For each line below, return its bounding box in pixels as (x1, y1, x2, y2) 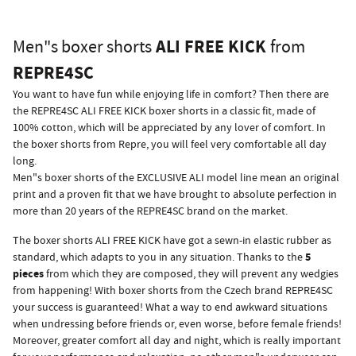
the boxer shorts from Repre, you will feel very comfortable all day (13, 137, 327, 152)
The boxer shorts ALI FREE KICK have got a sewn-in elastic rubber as (13, 234, 331, 248)
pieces (13, 266, 44, 282)
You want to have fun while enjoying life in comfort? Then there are (13, 87, 329, 102)
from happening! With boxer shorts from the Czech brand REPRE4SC (13, 284, 333, 298)
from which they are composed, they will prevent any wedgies (44, 267, 339, 281)
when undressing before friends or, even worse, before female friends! (13, 317, 342, 331)
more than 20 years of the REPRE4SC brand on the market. (13, 204, 288, 219)
